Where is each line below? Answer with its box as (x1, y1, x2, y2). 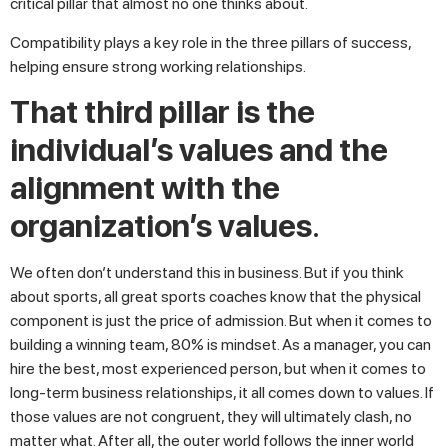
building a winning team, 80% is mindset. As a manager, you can (10, 335, 431, 355)
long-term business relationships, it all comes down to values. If (10, 383, 434, 403)
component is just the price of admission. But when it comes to (10, 311, 432, 331)
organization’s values (10, 207, 312, 246)
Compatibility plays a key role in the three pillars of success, (10, 32, 411, 52)
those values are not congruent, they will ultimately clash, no (10, 407, 412, 427)
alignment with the (10, 169, 280, 208)
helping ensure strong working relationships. (10, 56, 306, 76)
